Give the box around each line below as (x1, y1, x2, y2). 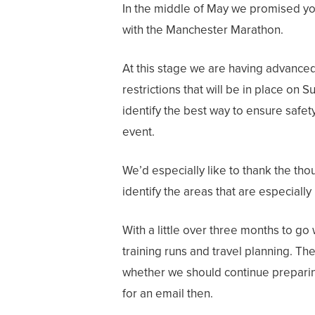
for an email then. (122, 286, 214, 301)
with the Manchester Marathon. (122, 22, 284, 37)
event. (122, 124, 155, 139)
